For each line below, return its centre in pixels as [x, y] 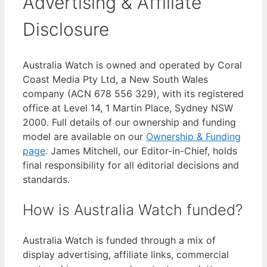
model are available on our [84, 136]
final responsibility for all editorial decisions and [131, 165]
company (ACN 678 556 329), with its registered [133, 93]
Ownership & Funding [193, 136]
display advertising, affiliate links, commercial [126, 255]
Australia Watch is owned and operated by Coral [132, 65]
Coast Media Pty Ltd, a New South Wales [115, 79]
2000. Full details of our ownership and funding [129, 122]
